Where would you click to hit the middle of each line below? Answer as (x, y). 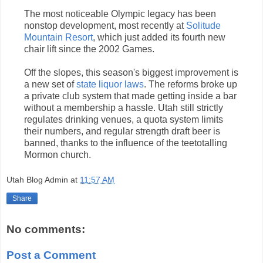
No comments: (46, 230)
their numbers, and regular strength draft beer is (122, 131)
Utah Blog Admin (37, 180)
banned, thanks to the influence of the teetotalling (126, 143)
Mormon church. (58, 154)
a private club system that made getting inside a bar (130, 96)
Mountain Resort (58, 37)
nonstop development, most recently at (105, 25)
